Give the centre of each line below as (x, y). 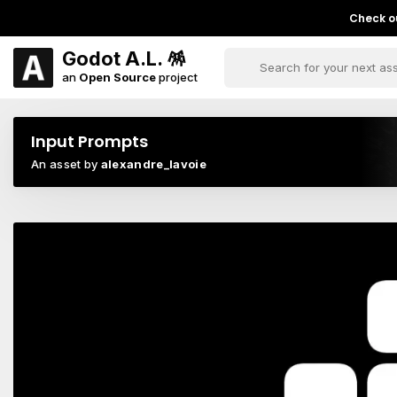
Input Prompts (90, 141)
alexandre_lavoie (153, 164)
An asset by (66, 164)
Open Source (117, 77)
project (177, 77)
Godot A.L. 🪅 (124, 58)
